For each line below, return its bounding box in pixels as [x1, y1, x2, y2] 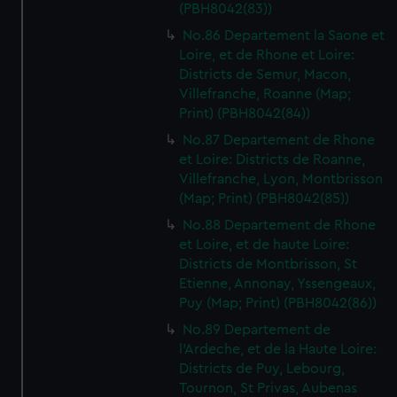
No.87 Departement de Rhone [183, 133, 376, 147]
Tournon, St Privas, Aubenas [179, 381, 358, 395]
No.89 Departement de [183, 323, 331, 337]
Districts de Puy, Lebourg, [179, 362, 346, 376]
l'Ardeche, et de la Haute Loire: [179, 342, 378, 356]
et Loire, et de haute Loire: [179, 237, 350, 252]
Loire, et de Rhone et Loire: [179, 48, 355, 62]
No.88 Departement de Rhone [183, 218, 377, 232]
